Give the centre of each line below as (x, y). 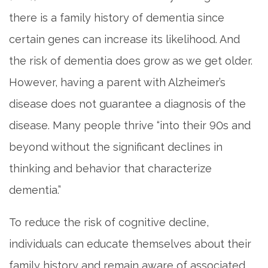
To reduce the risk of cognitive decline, (109, 222)
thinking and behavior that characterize (110, 168)
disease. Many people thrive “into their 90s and (130, 125)
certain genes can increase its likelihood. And (124, 39)
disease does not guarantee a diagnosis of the (127, 103)
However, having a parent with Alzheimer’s (117, 82)
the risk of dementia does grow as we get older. (131, 60)
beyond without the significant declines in (116, 147)
